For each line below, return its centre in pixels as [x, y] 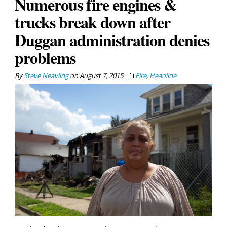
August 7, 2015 [101, 76]
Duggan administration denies [112, 40]
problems [45, 58]
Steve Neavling [46, 76]
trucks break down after [92, 22]
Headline [163, 76]
